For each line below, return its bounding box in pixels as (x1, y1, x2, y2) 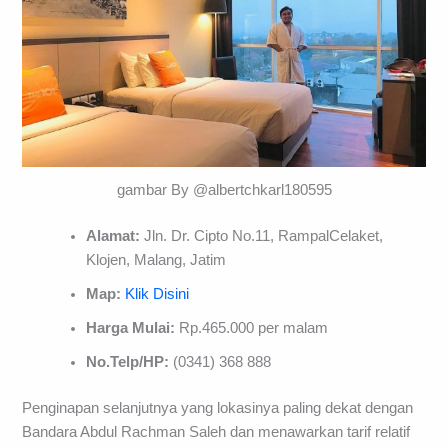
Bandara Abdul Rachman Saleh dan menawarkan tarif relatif (22, 424, 411, 441)
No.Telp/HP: (86, 354, 174, 371)
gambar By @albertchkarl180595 (116, 182, 332, 199)
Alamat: (86, 228, 141, 245)
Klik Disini (125, 286, 190, 303)
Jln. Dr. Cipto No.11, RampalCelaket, (140, 228, 384, 245)
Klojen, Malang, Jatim (86, 252, 227, 269)
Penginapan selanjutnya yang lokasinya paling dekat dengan (22, 400, 414, 417)
